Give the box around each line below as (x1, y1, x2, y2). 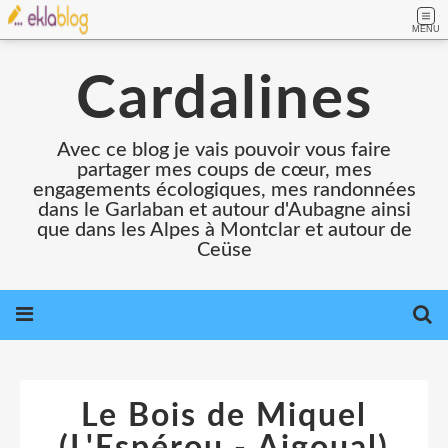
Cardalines (75, 70, 373, 130)
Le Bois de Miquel (81, 400, 367, 432)
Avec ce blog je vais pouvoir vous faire (57, 140, 391, 160)
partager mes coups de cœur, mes (76, 160, 372, 180)
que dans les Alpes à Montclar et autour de (36, 220, 412, 240)
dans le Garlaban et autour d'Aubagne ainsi (37, 200, 411, 220)
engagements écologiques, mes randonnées (32, 180, 416, 200)
